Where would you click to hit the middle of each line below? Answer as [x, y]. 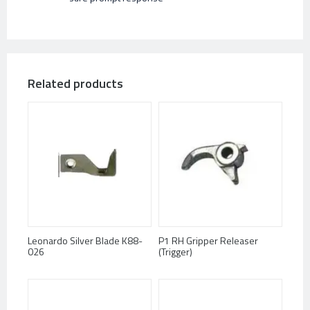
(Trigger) [175, 252]
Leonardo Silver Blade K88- [85, 241]
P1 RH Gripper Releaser [208, 241]
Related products [75, 84]
